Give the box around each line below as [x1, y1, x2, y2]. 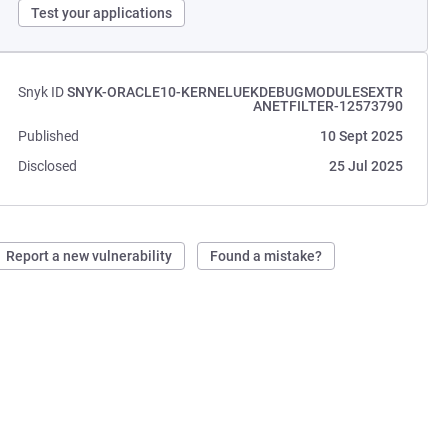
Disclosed [18, 158, 78, 174]
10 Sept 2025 [319, 128, 403, 144]
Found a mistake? [210, 248, 323, 264]
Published [18, 128, 80, 144]
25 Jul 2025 [328, 158, 403, 174]
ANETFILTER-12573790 [252, 98, 403, 114]
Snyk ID [18, 84, 65, 100]
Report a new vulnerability [6, 248, 173, 264]
